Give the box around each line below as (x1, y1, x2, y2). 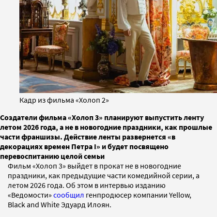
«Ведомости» (8, 189, 53, 200)
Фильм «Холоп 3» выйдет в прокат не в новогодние (8, 160, 181, 170)
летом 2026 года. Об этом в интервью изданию (8, 180, 166, 190)
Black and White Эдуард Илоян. (8, 199, 111, 209)
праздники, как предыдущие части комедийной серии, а (8, 170, 200, 180)
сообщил (53, 189, 84, 200)
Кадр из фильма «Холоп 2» (19, 94, 109, 105)
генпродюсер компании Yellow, (84, 189, 191, 200)
